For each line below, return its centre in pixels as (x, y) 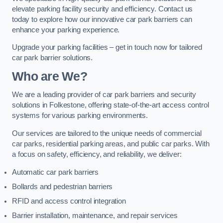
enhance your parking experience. (66, 30)
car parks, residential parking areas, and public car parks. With (111, 144)
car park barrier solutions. (53, 58)
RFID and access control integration (69, 201)
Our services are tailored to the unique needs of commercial (107, 133)
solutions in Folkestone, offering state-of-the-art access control (111, 105)
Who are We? (50, 76)
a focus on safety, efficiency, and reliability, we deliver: (97, 154)
